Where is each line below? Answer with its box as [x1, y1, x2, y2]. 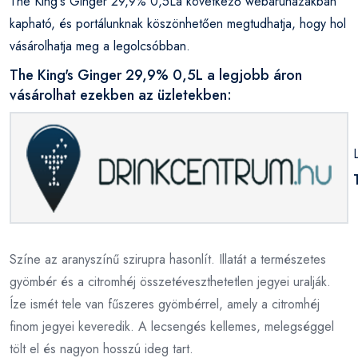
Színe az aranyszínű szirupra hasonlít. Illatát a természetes [10, 249, 326, 268]
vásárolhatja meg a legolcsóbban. [10, 36, 190, 55]
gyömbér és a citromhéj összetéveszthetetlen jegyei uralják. [10, 272, 331, 291]
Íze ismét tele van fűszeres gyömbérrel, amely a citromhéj [10, 294, 320, 313]
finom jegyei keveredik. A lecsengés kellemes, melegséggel [10, 316, 334, 336]
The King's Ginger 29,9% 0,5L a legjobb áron [10, 64, 302, 86]
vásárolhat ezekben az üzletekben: [10, 84, 232, 105]
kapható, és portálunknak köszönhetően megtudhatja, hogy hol [10, 14, 346, 33]
